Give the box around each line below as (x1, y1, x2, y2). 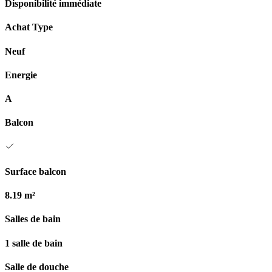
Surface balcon (5, 166, 66, 177)
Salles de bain (5, 214, 61, 225)
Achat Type (5, 22, 53, 33)
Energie (5, 69, 37, 80)
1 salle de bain (5, 237, 63, 248)
